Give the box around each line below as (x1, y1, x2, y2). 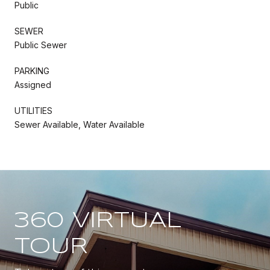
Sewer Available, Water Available (14, 119, 145, 130)
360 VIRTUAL (14, 210, 181, 231)
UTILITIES (14, 105, 52, 116)
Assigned (14, 79, 51, 90)
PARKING (14, 65, 49, 76)
